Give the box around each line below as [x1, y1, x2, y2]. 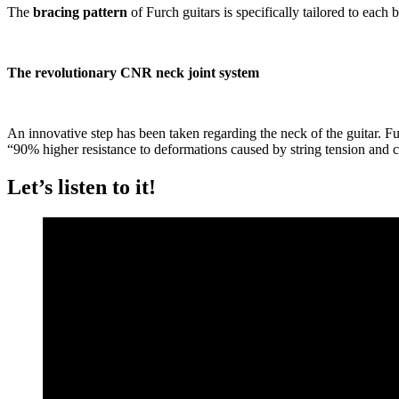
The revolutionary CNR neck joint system [7, 64, 259, 80]
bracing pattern [33, 4, 127, 20]
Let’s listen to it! [7, 175, 156, 199]
